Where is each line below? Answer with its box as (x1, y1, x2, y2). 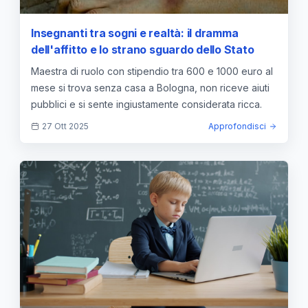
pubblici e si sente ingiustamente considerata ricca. (31, 98, 262, 111)
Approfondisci (208, 121, 266, 132)
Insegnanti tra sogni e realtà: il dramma (31, 26, 239, 41)
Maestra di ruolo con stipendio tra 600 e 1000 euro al (31, 65, 273, 78)
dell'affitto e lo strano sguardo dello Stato (31, 43, 254, 57)
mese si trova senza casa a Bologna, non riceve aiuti (31, 82, 269, 94)
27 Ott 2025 (42, 121, 89, 132)
